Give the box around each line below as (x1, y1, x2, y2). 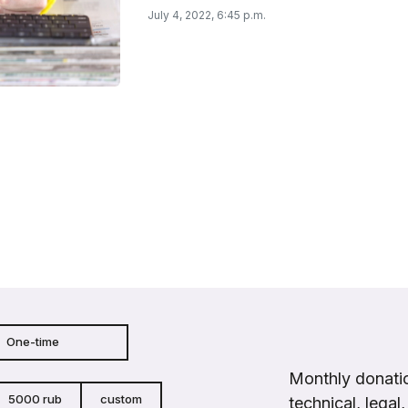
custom (100, 392, 142, 406)
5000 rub (7, 392, 62, 406)
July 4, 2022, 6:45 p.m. (147, 8, 266, 22)
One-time (5, 334, 59, 349)
